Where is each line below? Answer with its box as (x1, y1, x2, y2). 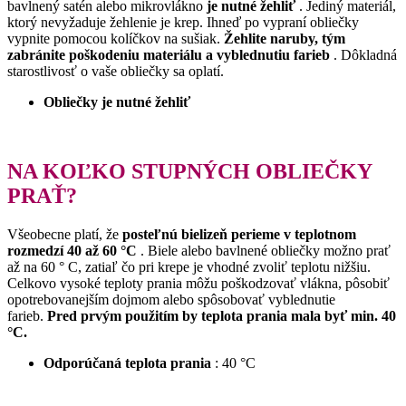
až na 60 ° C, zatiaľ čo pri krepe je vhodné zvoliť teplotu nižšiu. (7, 258, 371, 275)
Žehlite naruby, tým (224, 30, 345, 46)
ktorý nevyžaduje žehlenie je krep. (7, 14, 207, 30)
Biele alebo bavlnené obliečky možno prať (148, 242, 391, 258)
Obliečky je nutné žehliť (43, 93, 190, 110)
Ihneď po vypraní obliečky (207, 14, 359, 30)
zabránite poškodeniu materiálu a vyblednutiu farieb (7, 46, 330, 63)
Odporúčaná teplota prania (43, 354, 211, 371)
